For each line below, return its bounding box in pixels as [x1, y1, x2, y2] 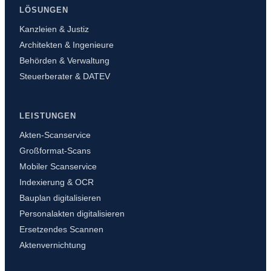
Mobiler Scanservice [19, 161, 97, 171]
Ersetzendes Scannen [19, 224, 103, 234]
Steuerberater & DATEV [19, 71, 110, 81]
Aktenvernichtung [19, 240, 86, 250]
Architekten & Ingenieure [19, 39, 114, 50]
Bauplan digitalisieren [19, 192, 101, 203]
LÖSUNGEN [19, 5, 68, 15]
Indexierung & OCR [19, 177, 94, 187]
